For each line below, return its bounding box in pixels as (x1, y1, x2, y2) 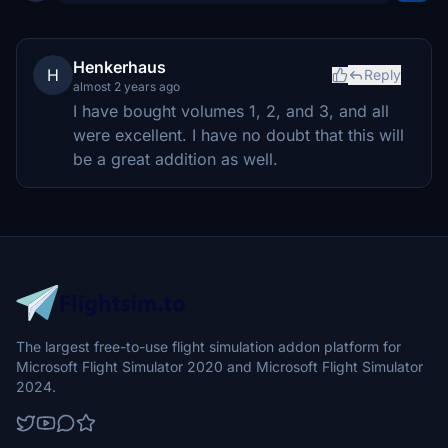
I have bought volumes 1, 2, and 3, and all (73, 100, 389, 121)
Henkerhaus (73, 56, 166, 77)
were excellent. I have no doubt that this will (73, 124, 404, 145)
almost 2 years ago (73, 78, 180, 94)
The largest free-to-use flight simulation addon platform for (16, 338, 401, 355)
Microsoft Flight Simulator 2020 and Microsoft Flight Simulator (16, 358, 423, 375)
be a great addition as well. (73, 148, 278, 169)
